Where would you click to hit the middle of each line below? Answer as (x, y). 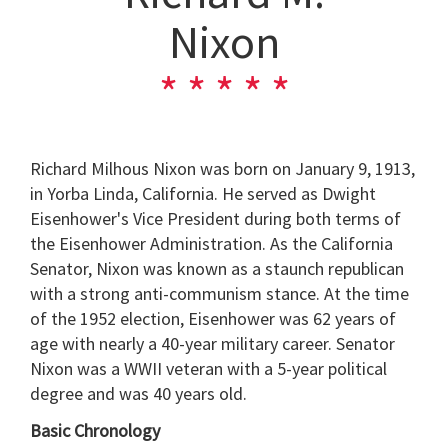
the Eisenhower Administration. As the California (211, 243)
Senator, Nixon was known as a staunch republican (217, 268)
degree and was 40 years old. (138, 393)
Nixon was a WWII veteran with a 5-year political (208, 368)
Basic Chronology (95, 431)
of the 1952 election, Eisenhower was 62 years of (213, 318)
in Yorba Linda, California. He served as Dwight (203, 193)
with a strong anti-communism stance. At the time (219, 293)
